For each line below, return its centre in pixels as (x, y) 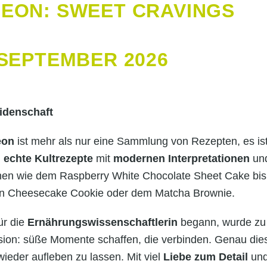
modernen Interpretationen (181, 158)
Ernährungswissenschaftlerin (103, 222)
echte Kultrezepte (48, 158)
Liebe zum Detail (204, 257)
